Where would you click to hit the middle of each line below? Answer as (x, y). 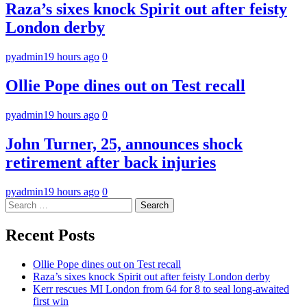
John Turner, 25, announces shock (124, 144)
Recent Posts (50, 235)
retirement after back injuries (111, 162)
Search (20, 203)
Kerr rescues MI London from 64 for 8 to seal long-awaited (161, 288)
